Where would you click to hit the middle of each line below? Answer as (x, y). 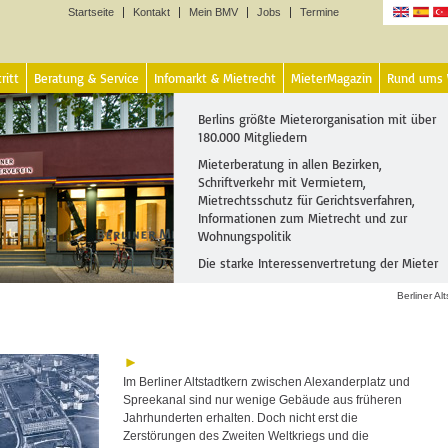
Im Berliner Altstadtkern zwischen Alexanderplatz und (266, 382)
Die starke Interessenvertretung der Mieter (318, 263)
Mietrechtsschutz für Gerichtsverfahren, (306, 200)
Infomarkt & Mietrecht (215, 78)
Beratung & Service (86, 78)
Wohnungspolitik (244, 236)
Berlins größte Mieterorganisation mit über (317, 119)
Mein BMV (213, 12)
